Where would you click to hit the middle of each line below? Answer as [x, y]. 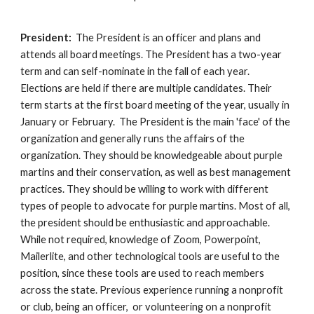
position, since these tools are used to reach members [143, 273]
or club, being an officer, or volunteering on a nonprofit [146, 307]
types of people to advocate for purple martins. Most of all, [156, 206]
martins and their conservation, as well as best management [156, 172]
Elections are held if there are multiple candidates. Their [146, 88]
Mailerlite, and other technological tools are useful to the [150, 256]
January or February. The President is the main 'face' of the [156, 122]
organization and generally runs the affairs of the [133, 138]
